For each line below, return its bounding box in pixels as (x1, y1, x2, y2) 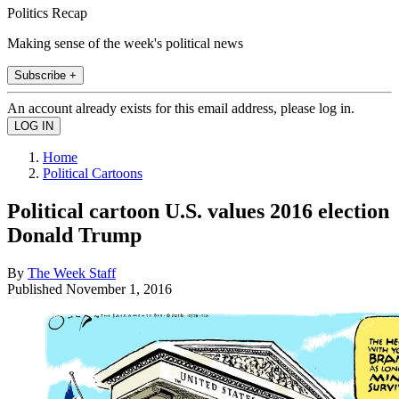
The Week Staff (28, 265, 116, 281)
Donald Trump (7, 223, 142, 247)
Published (7, 281, 66, 297)
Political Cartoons (43, 165, 142, 181)
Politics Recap (7, 4, 87, 20)
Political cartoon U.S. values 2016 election (7, 199, 389, 223)
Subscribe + (14, 68, 77, 82)
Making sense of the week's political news (7, 35, 243, 51)
